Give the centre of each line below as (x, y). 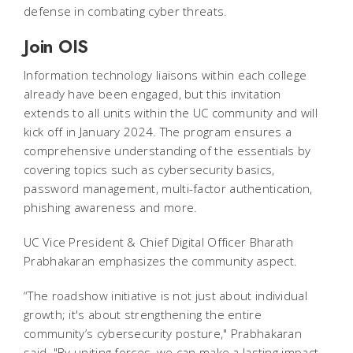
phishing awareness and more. (111, 207)
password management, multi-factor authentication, (168, 188)
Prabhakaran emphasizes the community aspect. (161, 260)
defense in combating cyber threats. (126, 11)
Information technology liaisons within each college (165, 74)
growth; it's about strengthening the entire (143, 314)
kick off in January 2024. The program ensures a (158, 131)
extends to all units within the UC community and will (171, 112)
